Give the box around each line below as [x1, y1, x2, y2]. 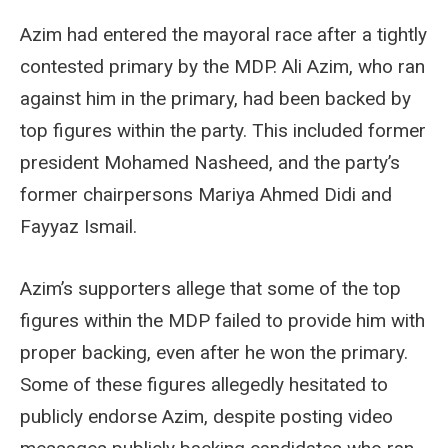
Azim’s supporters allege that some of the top [20, 276, 401, 300]
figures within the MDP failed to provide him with [20, 308, 425, 332]
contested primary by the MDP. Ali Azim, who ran [20, 54, 425, 78]
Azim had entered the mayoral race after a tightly [20, 22, 427, 46]
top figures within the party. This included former [20, 118, 426, 142]
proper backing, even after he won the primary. [20, 340, 408, 364]
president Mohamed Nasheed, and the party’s [20, 150, 400, 174]
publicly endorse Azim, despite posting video [20, 404, 393, 428]
